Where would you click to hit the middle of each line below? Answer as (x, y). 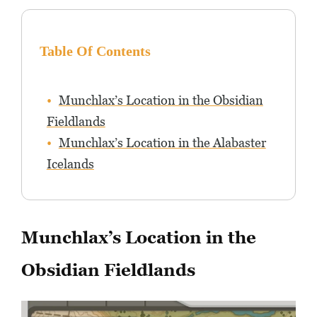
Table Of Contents (95, 51)
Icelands (70, 164)
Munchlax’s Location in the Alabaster (162, 143)
